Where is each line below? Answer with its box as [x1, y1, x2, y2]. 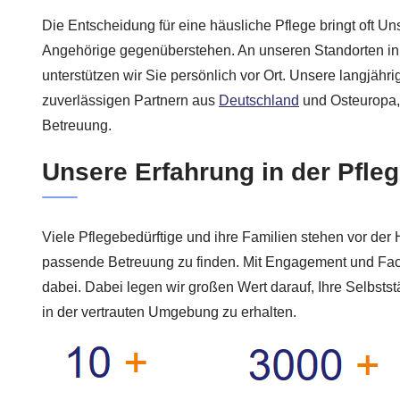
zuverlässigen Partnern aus [42, 93, 219, 109]
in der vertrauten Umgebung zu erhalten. [42, 304, 296, 320]
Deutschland [219, 93, 299, 109]
